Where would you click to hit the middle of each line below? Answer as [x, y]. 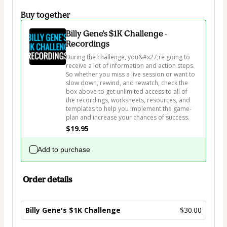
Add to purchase [64, 150]
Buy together [46, 15]
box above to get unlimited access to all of [127, 92]
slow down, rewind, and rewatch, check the [128, 83]
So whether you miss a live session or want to [131, 74]
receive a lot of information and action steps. [131, 66]
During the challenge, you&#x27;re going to [129, 57]
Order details [47, 180]
